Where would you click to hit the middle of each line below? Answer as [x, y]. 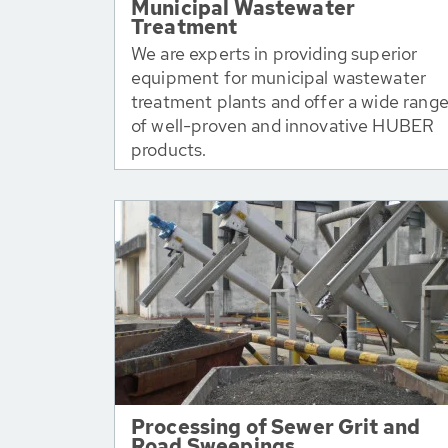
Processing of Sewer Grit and [276, 427]
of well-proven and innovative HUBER [283, 125]
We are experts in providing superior [274, 53]
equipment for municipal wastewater [279, 77]
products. [169, 149]
